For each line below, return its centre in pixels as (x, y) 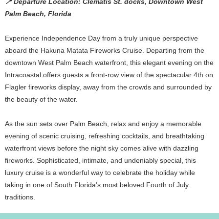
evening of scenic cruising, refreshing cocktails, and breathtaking (105, 136)
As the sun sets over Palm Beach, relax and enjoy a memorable (103, 124)
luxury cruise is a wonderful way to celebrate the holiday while (100, 173)
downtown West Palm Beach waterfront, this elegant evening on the (109, 63)
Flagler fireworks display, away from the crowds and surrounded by (108, 87)
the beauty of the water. (41, 99)
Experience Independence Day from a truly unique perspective (101, 38)
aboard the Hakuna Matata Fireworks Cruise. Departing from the (105, 50)
